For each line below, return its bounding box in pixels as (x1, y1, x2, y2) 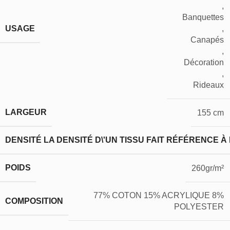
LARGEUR (5, 108, 47, 117)
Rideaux (193, 81, 224, 90)
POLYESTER (174, 202, 224, 212)
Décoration (184, 58, 224, 67)
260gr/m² (191, 163, 224, 172)
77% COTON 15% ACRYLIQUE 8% (93, 191, 224, 200)
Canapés (190, 35, 224, 45)
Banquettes (182, 13, 224, 22)
